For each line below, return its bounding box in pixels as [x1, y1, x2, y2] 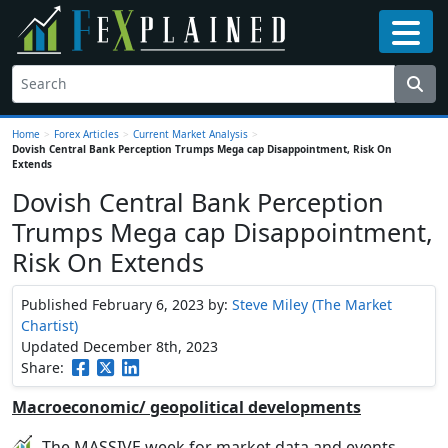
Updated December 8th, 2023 [21, 336, 218, 356]
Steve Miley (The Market [232, 294, 392, 314]
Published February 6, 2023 [21, 294, 208, 314]
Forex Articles [54, 126, 119, 141]
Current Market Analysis [133, 126, 248, 141]
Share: [21, 357, 68, 377]
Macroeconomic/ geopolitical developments [12, 395, 361, 418]
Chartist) [21, 315, 78, 335]
